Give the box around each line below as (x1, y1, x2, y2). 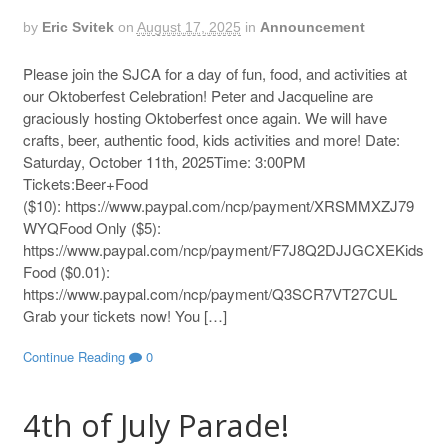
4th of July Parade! (22, 403, 289, 446)
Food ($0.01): (22, 260, 110, 282)
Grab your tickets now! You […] (22, 304, 227, 326)
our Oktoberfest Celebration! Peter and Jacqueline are (22, 84, 373, 106)
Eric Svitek (41, 18, 114, 35)
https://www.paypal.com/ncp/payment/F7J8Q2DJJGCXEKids (22, 238, 424, 260)
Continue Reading (22, 347, 125, 367)
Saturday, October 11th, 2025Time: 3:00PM (22, 150, 306, 172)
